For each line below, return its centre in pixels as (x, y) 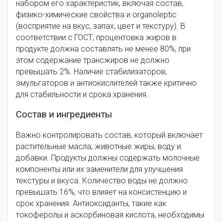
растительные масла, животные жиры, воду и (98, 146)
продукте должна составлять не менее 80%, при (103, 49)
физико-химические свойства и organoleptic (96, 14)
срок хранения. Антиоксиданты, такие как (91, 203)
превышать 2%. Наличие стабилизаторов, (91, 71)
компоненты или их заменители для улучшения (99, 169)
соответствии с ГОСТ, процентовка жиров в (96, 37)
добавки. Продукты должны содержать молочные (108, 158)
